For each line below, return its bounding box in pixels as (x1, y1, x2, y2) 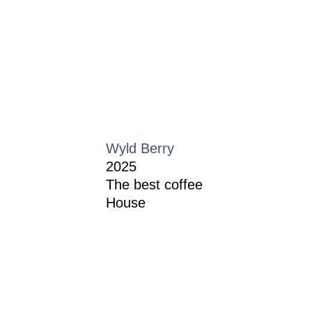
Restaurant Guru (114, 270, 198, 307)
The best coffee (106, 177, 203, 192)
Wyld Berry (106, 141, 174, 156)
